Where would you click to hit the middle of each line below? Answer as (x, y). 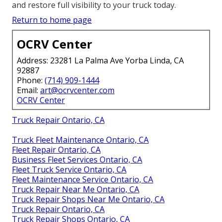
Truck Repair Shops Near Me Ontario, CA (88, 199)
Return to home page (52, 20)
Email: (28, 90)
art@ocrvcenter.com (77, 90)
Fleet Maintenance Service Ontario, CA (83, 179)
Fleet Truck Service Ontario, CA (69, 169)
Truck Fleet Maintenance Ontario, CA (80, 139)
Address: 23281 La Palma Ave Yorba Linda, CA (100, 60)
